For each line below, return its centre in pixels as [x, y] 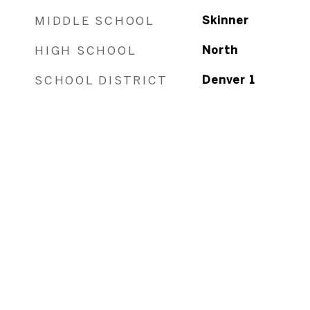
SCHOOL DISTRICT [101, 80]
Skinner [225, 20]
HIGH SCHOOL [86, 50]
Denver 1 [228, 80]
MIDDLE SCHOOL [95, 20]
